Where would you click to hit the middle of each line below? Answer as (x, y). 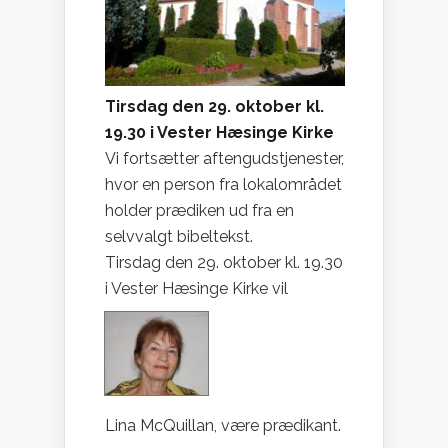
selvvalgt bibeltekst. (179, 237)
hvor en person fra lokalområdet (223, 185)
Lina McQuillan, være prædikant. (223, 426)
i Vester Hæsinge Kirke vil (196, 289)
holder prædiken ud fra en (199, 211)
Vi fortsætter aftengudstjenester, (224, 159)
